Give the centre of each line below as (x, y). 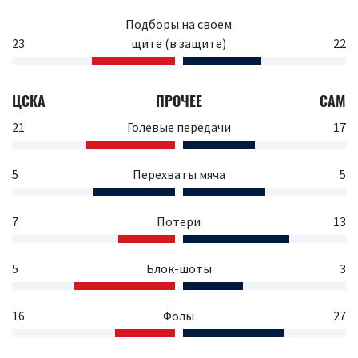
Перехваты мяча (179, 174)
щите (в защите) (179, 43)
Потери (179, 221)
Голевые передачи (179, 127)
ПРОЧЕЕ (179, 101)
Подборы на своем (179, 24)
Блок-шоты (179, 268)
